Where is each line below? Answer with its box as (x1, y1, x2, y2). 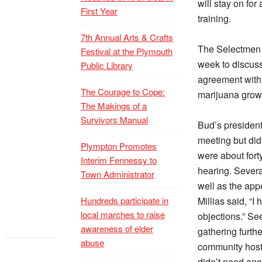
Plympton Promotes (81, 140, 157, 152)
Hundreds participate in (81, 194, 168, 206)
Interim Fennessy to (81, 154, 157, 166)
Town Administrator (81, 168, 154, 180)
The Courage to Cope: (81, 85, 165, 98)
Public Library (81, 59, 133, 71)
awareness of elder (81, 222, 153, 235)
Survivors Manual (81, 113, 148, 126)
